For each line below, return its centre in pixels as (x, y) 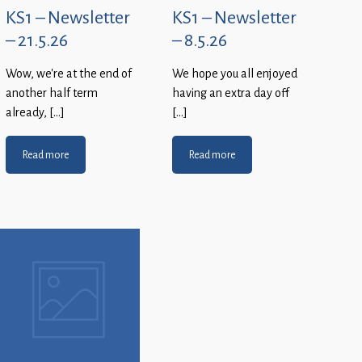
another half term (52, 93)
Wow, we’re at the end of (69, 74)
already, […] (35, 113)
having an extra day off (231, 93)
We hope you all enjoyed (235, 74)
